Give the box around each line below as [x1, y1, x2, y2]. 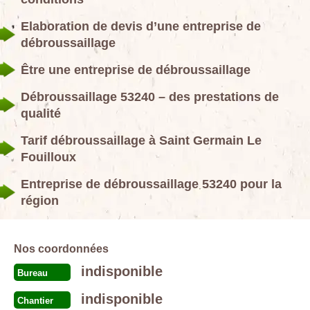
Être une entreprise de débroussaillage [21, 63, 250, 77]
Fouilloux [21, 150, 76, 164]
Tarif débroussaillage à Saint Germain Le [21, 134, 262, 147]
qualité [21, 107, 61, 120]
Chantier [17, 295, 53, 307]
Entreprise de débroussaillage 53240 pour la [21, 177, 282, 191]
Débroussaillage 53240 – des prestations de [21, 90, 279, 104]
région [21, 194, 59, 208]
